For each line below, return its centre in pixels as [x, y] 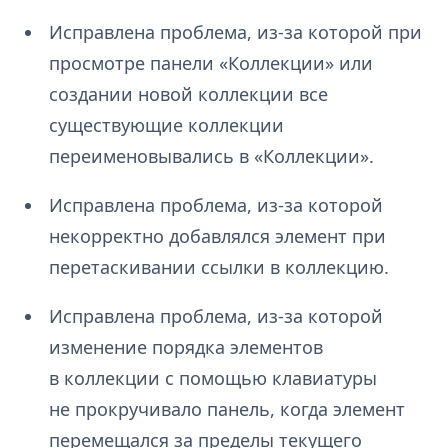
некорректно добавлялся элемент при [217, 236]
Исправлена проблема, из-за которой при [235, 32]
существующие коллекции [166, 125]
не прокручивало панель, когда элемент [226, 409]
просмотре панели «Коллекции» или [210, 63]
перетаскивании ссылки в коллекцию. [218, 267]
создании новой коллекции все [188, 94]
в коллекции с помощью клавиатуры [212, 378]
